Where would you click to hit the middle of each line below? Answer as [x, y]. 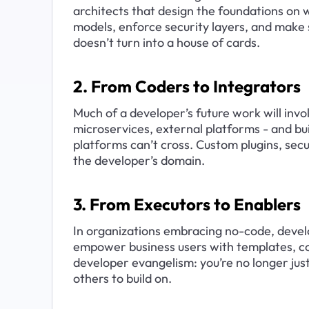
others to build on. [122, 278]
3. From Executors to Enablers [187, 205]
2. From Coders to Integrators [187, 87]
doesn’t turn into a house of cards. [166, 42]
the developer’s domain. [139, 160]
